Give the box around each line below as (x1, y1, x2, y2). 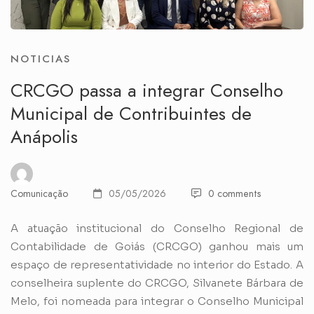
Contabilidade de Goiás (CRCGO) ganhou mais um (11, 240, 303, 254)
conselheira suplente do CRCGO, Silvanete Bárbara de (11, 276, 303, 290)
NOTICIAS (11, 51, 71, 67)
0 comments (208, 186, 261, 201)
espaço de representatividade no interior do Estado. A (11, 258, 303, 272)
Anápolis (11, 123, 78, 151)
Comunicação (11, 186, 68, 201)
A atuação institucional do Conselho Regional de (11, 221, 303, 235)
